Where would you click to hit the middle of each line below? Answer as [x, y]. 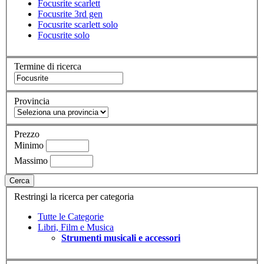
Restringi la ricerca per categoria [74, 196]
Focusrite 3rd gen [70, 14]
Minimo [29, 146]
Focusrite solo [64, 35]
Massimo [31, 161]
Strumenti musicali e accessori [121, 237]
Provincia [32, 101]
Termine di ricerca [48, 67]
